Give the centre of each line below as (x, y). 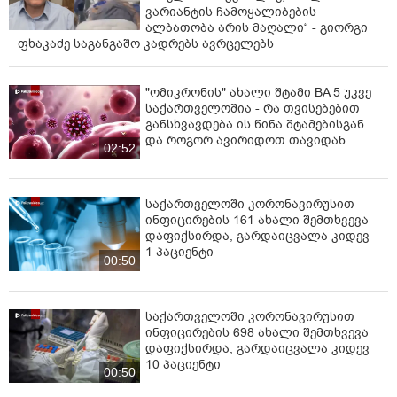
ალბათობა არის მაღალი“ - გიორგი (257, 28)
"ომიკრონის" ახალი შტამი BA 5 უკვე (258, 93)
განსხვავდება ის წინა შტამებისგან (255, 125)
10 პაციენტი (183, 364)
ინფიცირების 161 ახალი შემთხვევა (257, 221)
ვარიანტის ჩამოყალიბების (231, 12)
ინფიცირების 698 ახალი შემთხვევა (257, 332)
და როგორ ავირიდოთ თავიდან (245, 141)
